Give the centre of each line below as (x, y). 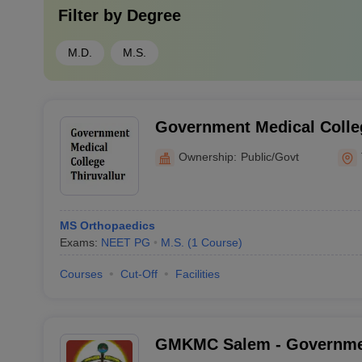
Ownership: (207, 156)
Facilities (197, 274)
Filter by (92, 15)
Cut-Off (139, 274)
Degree (154, 15)
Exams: (80, 242)
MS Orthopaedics (107, 225)
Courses (81, 274)
